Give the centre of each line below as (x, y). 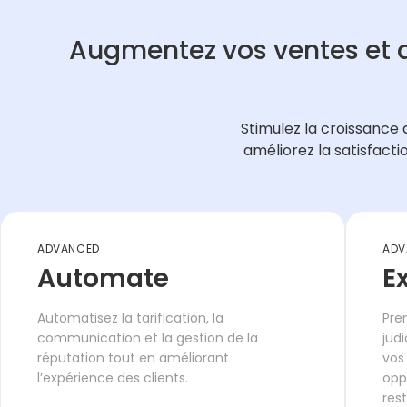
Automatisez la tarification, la (130, 318)
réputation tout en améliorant (133, 358)
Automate (103, 278)
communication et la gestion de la (148, 338)
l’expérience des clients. (113, 378)
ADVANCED (69, 248)
